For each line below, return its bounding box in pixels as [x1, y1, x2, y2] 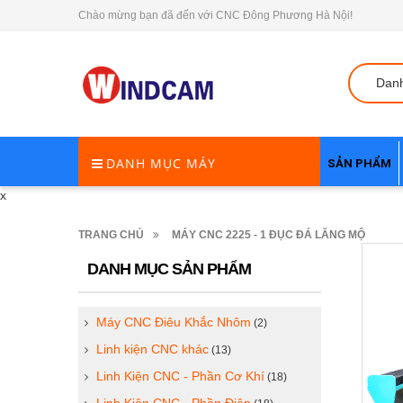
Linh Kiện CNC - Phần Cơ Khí [96, 369, 264, 383]
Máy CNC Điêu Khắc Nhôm [96, 315, 251, 329]
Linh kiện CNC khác [96, 342, 209, 356]
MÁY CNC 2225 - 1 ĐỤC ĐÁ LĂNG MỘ [172, 228, 365, 241]
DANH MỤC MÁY [106, 155, 216, 172]
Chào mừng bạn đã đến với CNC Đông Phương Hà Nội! [78, 9, 353, 22]
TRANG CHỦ [78, 228, 144, 241]
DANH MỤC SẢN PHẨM [87, 260, 251, 278]
